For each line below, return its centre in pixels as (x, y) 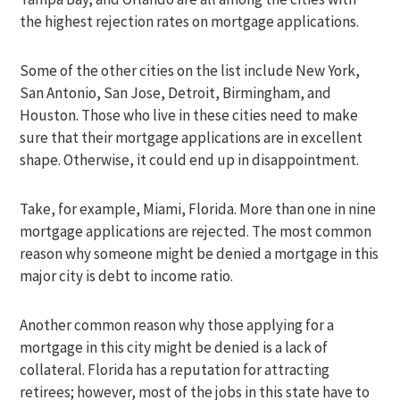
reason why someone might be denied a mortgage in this (200, 254)
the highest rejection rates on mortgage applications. (190, 21)
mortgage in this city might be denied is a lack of (174, 347)
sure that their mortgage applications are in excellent (192, 137)
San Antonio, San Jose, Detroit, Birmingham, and (176, 93)
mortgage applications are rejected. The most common (196, 231)
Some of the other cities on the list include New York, (190, 71)
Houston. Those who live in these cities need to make (189, 115)
